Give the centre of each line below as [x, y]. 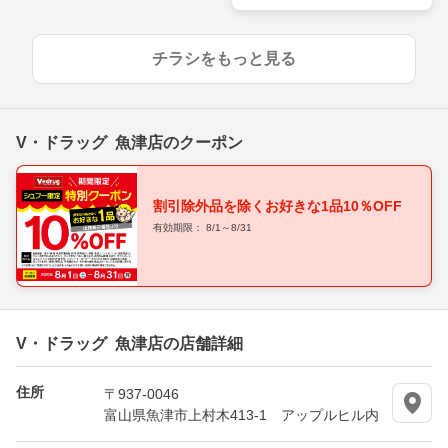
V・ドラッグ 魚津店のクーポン [129, 141]
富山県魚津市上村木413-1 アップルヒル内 [241, 414]
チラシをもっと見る [224, 59]
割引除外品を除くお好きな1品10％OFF [277, 206]
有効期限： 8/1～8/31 [202, 228]
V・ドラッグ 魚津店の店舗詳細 [129, 342]
